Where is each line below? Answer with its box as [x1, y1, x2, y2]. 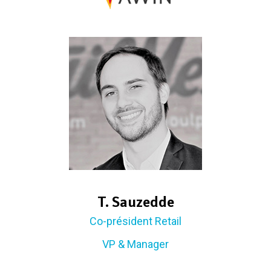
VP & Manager [102, 237, 169, 250]
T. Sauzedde [97, 192, 174, 211]
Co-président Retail [90, 214, 181, 227]
